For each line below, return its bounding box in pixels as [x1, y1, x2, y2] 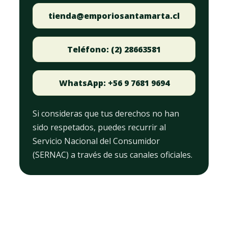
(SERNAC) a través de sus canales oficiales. [33, 149, 192, 160]
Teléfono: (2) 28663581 [67, 44, 161, 55]
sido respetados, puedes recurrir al [33, 122, 166, 133]
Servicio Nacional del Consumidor [33, 135, 160, 147]
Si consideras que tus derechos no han [33, 108, 179, 119]
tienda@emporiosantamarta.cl [48, 10, 180, 21]
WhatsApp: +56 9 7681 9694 [59, 77, 169, 89]
